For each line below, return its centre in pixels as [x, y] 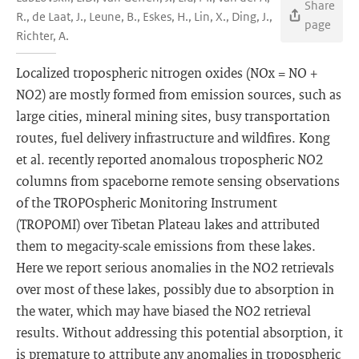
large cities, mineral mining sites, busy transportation [173, 116]
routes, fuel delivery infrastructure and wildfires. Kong [173, 137]
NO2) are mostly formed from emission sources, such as [179, 94]
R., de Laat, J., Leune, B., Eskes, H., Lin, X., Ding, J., [144, 16]
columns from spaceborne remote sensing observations [178, 181]
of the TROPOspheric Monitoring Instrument [147, 202]
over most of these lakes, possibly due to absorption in [175, 289]
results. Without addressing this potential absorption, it [179, 332]
